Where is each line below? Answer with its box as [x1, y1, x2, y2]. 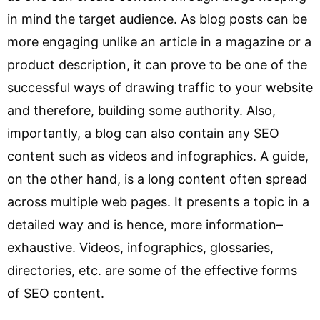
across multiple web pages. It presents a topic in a [7, 194, 309, 209]
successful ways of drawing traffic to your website [7, 80, 313, 95]
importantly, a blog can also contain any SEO [7, 126, 279, 141]
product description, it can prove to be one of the [7, 57, 307, 72]
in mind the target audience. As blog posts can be [7, 11, 307, 26]
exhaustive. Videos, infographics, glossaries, [7, 240, 274, 255]
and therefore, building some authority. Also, [7, 103, 276, 118]
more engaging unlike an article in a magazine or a [7, 34, 311, 49]
